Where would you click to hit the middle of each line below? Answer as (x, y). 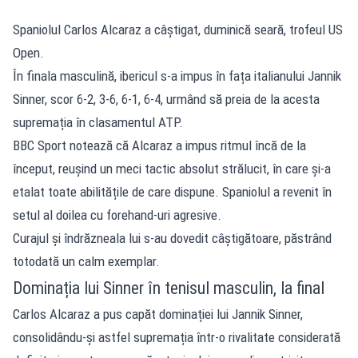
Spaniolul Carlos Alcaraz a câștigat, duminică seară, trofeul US (178, 29)
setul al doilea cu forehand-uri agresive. (117, 215)
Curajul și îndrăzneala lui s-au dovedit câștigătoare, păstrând (172, 238)
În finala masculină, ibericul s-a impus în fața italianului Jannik (177, 76)
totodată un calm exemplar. (86, 261)
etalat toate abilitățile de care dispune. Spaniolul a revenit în (172, 191)
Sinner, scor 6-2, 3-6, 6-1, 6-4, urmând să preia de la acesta (166, 99)
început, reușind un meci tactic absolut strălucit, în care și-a (172, 168)
